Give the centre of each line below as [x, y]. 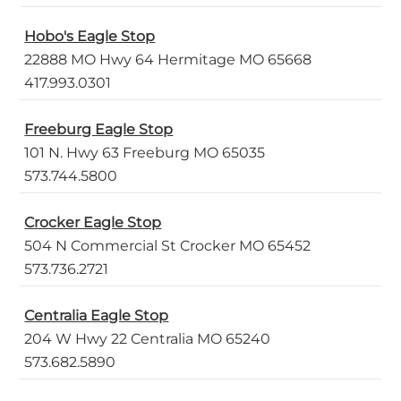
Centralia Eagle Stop [97, 316]
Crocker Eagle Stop [93, 223]
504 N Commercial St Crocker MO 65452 [168, 246]
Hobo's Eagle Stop [90, 37]
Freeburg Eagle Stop [99, 130]
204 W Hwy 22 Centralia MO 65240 [148, 339]
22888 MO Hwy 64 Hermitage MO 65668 [168, 60]
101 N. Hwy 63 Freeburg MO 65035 [145, 153]
